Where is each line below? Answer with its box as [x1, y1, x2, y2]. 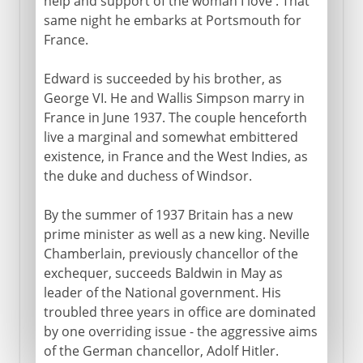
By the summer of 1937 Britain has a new [43, 205, 293, 224]
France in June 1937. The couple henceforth [43, 108, 307, 126]
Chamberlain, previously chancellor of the [43, 244, 298, 263]
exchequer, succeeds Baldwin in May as [43, 263, 283, 282]
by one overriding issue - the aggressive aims [43, 322, 318, 340]
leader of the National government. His [43, 283, 281, 301]
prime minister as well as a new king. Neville [43, 224, 310, 243]
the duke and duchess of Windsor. [43, 166, 252, 185]
